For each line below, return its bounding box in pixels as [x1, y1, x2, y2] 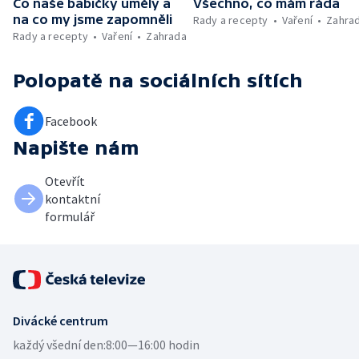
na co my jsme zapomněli [13, 11, 172, 26]
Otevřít [45, 172, 85, 189]
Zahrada [146, 28, 187, 43]
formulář [45, 208, 95, 224]
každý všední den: [13, 336, 106, 353]
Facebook [45, 112, 97, 129]
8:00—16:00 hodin [106, 336, 200, 353]
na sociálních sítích [108, 69, 303, 91]
